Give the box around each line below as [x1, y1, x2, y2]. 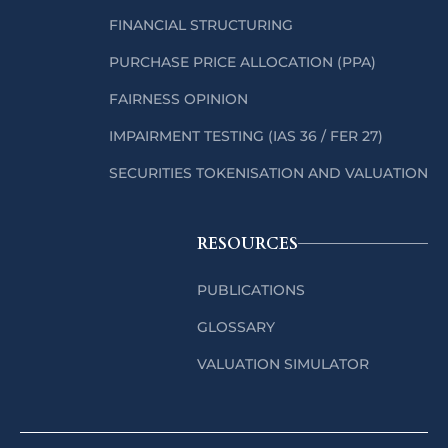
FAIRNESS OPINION [109, 89, 248, 108]
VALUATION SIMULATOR [197, 354, 369, 373]
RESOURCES [197, 232, 298, 255]
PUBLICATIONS [197, 280, 305, 299]
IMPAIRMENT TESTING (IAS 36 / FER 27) [109, 126, 383, 145]
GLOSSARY [197, 317, 275, 336]
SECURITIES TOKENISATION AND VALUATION [109, 163, 428, 182]
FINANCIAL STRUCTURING [109, 15, 293, 34]
